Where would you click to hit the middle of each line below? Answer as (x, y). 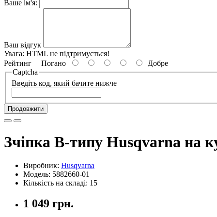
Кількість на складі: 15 (60, 183)
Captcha (25, 72)
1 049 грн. (48, 204)
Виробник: (42, 166)
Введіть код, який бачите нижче (64, 83)
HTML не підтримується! (68, 53)
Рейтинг (18, 63)
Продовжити (26, 109)
